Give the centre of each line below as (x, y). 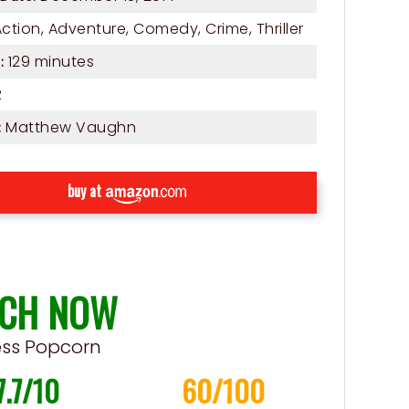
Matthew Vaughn (71, 127)
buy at (86, 190)
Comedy (166, 28)
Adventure (87, 28)
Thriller (280, 28)
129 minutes (49, 61)
